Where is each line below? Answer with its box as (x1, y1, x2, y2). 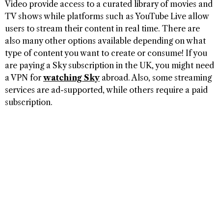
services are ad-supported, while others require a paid (5, 85, 208, 95)
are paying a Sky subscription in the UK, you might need (5, 60, 214, 71)
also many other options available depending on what (5, 36, 206, 46)
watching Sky (43, 73, 100, 83)
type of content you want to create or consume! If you (5, 48, 207, 58)
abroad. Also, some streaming (100, 73, 212, 83)
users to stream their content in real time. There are (5, 24, 200, 34)
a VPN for (5, 73, 43, 83)
